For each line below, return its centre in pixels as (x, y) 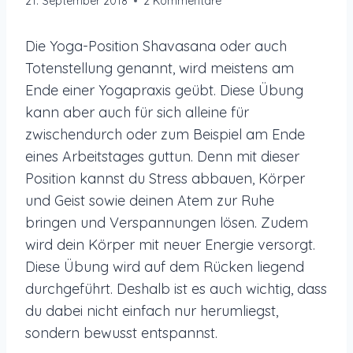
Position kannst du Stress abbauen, (142, 178)
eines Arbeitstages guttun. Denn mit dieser (162, 156)
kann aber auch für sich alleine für (137, 112)
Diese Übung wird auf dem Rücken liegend (165, 266)
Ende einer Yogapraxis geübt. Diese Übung (164, 90)
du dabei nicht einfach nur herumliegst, (152, 310)
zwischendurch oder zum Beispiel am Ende (165, 134)
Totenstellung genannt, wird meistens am (160, 68)
